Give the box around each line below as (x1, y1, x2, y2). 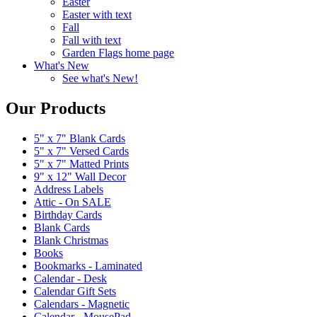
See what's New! (62, 72, 138, 84)
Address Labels (34, 183, 103, 195)
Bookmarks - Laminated (34, 259, 142, 272)
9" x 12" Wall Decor (34, 170, 126, 183)
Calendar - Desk (34, 272, 107, 284)
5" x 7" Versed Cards (34, 144, 129, 157)
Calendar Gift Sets (34, 284, 116, 297)
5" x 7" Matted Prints (34, 157, 129, 170)
